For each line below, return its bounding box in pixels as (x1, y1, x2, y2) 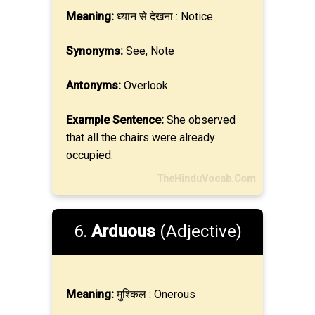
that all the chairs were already (66, 131, 215, 144)
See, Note (123, 44, 174, 58)
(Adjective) (155, 221, 242, 241)
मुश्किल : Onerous (114, 288, 195, 301)
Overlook (121, 79, 168, 92)
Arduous (91, 221, 155, 241)
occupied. (66, 148, 113, 162)
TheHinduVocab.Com (157, 173, 256, 184)
